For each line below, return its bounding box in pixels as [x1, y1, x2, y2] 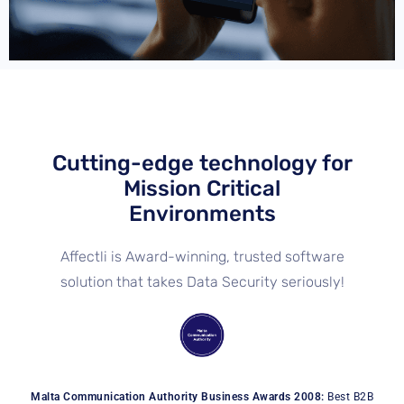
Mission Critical [124, 175, 280, 201]
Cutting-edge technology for [51, 150, 353, 176]
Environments [128, 200, 276, 226]
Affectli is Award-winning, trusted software [60, 247, 344, 265]
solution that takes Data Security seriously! [60, 272, 344, 290]
